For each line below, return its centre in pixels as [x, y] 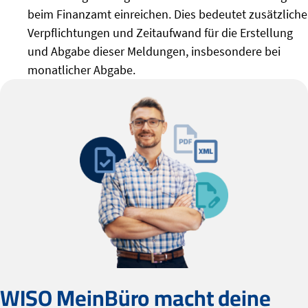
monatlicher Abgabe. [81, 70]
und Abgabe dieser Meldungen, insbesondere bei [154, 52]
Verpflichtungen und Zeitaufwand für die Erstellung [160, 33]
